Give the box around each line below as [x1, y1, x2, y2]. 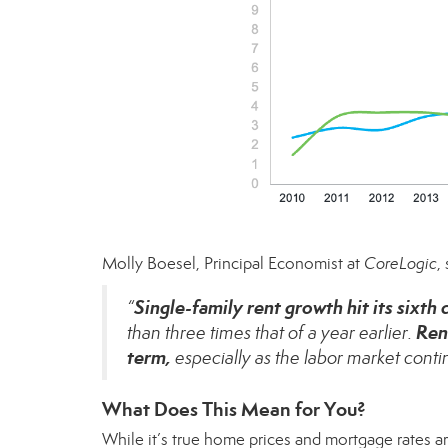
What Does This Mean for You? [102, 397, 366, 421]
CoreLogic [364, 253, 437, 274]
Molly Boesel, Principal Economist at [102, 253, 364, 274]
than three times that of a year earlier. [127, 321, 416, 344]
